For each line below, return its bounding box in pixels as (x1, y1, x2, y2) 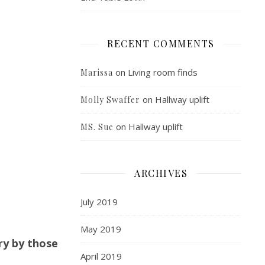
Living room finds (128, 66, 198, 78)
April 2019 (80, 250, 122, 262)
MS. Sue (80, 121, 114, 132)
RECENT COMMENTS (107, 37, 215, 50)
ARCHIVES (134, 167, 188, 179)
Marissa (80, 67, 113, 78)
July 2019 (80, 196, 118, 208)
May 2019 (80, 223, 121, 235)
